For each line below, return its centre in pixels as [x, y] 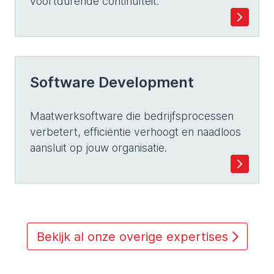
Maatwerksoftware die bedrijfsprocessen [132, 116]
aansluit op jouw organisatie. [98, 148]
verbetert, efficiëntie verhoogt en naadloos [135, 132]
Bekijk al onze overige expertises [132, 236]
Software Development [112, 82]
